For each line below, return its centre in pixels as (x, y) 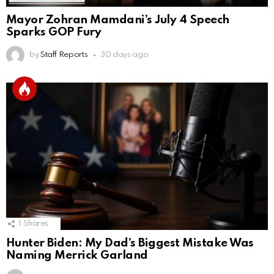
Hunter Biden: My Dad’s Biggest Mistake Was (130, 243)
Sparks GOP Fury (54, 32)
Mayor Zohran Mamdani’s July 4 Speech (118, 20)
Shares (36, 224)
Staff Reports (64, 55)
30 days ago (124, 55)
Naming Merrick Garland (77, 256)
